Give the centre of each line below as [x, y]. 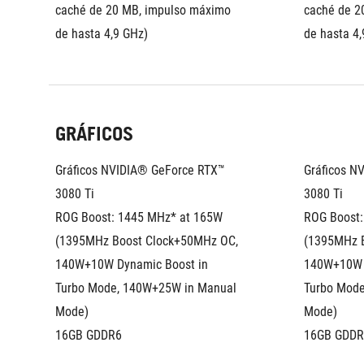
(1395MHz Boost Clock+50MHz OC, [147, 241]
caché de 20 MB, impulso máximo [143, 10]
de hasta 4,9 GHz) [102, 34]
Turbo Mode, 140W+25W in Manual [146, 288]
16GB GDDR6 [89, 335]
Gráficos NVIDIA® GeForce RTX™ [140, 170]
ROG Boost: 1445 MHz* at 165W [139, 217]
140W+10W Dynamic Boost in [132, 264]
